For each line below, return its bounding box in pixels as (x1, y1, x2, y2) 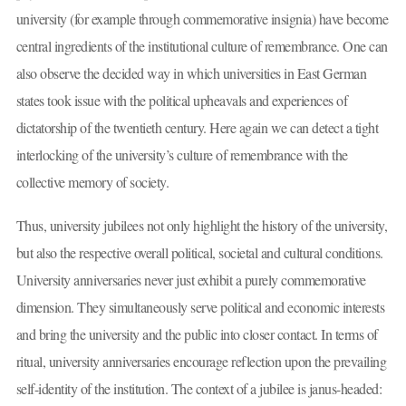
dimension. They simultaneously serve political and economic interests (15, 296, 384, 316)
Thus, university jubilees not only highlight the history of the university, (15, 215, 387, 235)
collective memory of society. (15, 172, 169, 192)
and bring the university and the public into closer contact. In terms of (15, 324, 378, 343)
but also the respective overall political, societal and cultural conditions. (15, 242, 383, 262)
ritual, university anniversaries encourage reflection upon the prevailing (15, 351, 386, 371)
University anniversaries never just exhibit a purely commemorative (15, 269, 366, 289)
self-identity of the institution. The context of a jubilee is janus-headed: (15, 378, 382, 398)
